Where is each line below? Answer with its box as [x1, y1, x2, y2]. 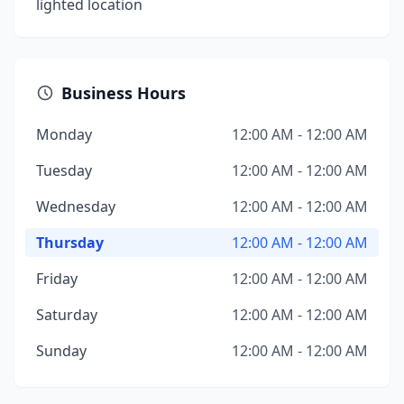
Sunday [36, 341, 87, 361]
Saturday [36, 305, 97, 325]
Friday [36, 269, 78, 289]
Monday [36, 124, 92, 144]
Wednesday [36, 197, 115, 216]
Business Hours [61, 82, 186, 104]
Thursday [36, 233, 104, 252]
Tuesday [36, 161, 92, 180]
